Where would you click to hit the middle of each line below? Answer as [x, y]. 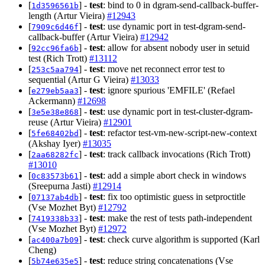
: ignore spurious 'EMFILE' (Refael [169, 90]
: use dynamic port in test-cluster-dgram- [178, 111]
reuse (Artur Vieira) [66, 122]
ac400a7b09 [55, 240]
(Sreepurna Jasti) [61, 186]
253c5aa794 [55, 69]
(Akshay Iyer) [56, 143]
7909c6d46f [55, 27]
